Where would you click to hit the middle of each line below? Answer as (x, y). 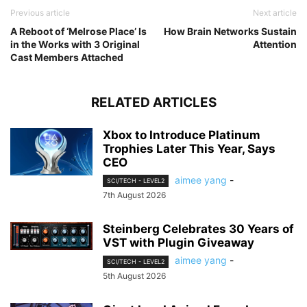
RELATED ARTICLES (153, 103)
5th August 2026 (134, 275)
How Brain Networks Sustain (230, 32)
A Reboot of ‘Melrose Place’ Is (78, 32)
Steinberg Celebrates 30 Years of (198, 229)
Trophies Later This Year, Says (189, 149)
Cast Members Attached (67, 58)
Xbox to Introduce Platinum (182, 135)
